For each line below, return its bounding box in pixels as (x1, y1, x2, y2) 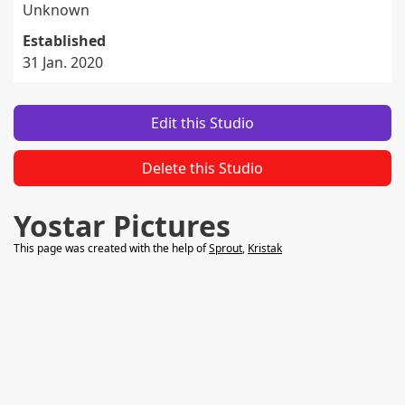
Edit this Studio (151, 113, 254, 133)
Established (23, 31, 106, 51)
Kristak (248, 240, 282, 256)
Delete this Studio (142, 158, 263, 178)
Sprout (209, 240, 242, 256)
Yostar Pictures (14, 206, 231, 245)
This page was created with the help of (14, 240, 209, 256)
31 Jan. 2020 (23, 52, 103, 72)
